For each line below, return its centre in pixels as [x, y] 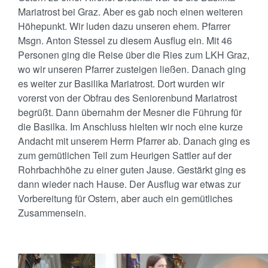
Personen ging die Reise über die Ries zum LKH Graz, [134, 55]
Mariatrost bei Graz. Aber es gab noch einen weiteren [130, 12]
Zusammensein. [52, 213]
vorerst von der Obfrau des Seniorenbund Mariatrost [127, 98]
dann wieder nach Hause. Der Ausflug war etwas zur [129, 184]
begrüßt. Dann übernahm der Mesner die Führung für [130, 112]
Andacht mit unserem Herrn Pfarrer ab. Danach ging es [134, 141]
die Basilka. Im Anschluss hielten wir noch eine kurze [130, 127]
